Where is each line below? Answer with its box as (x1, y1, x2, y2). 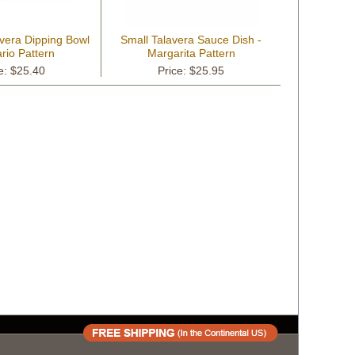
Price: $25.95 (158, 64, 224, 77)
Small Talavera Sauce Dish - (120, 33, 261, 46)
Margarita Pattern (147, 47, 235, 59)
